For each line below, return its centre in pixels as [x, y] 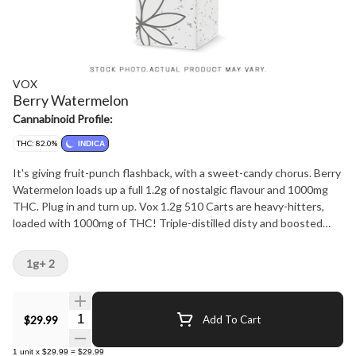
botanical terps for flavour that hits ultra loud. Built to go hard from [178, 240]
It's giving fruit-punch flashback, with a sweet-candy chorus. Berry [177, 173]
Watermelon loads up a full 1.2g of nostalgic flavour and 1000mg [170, 190]
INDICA [91, 143]
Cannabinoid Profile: [63, 119]
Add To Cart [231, 319]
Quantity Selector [116, 317]
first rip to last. [49, 256]
